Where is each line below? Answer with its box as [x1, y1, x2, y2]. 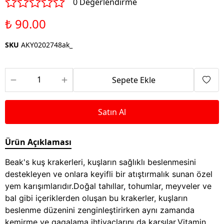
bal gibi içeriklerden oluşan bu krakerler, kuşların [5, 193, 187, 203]
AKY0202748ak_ [21, 40, 72, 50]
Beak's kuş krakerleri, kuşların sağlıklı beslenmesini [5, 157, 196, 167]
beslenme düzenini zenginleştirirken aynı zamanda [5, 205, 194, 215]
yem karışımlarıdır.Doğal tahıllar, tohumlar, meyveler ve [5, 181, 211, 191]
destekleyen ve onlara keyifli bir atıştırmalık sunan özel [5, 169, 212, 179]
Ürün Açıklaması [5, 136, 71, 148]
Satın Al [98, 106, 126, 118]
